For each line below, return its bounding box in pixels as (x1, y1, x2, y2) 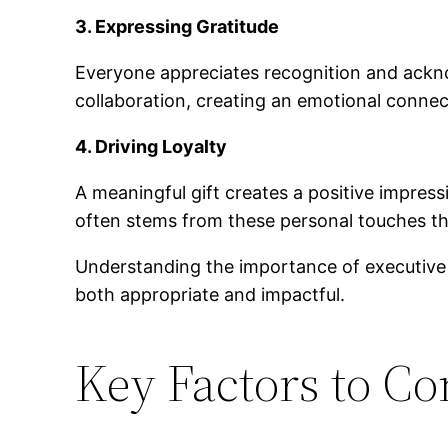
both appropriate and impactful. (75, 283, 346, 305)
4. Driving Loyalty (75, 135, 228, 157)
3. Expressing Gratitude (75, 15, 280, 37)
